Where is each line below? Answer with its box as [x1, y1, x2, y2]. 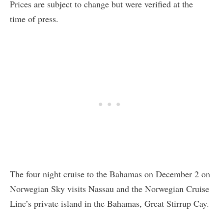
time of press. [10, 13, 58, 25]
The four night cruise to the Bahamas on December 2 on [10, 168, 210, 180]
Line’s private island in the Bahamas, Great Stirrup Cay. [10, 197, 209, 210]
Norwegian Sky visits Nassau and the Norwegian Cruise [10, 183, 209, 195]
